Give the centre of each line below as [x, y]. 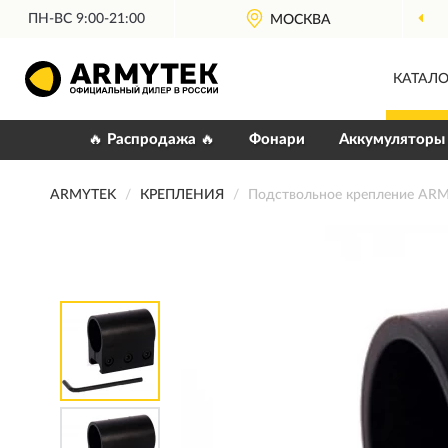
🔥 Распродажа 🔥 [151, 139]
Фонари [276, 139]
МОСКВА [301, 20]
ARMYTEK [83, 195]
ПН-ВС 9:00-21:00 [87, 19]
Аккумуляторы [391, 139]
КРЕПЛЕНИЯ [182, 195]
